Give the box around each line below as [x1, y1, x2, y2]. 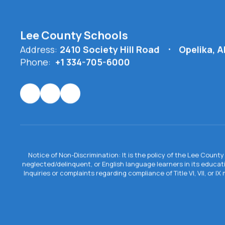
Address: [20, 43, 57, 56]
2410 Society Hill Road [60, 43, 160, 56]
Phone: [20, 56, 51, 68]
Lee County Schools [20, 28, 128, 43]
